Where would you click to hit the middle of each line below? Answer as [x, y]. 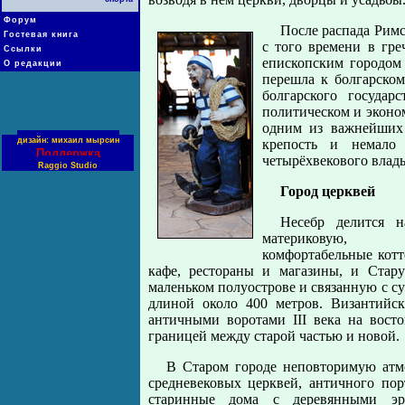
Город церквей [327, 191]
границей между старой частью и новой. [273, 336]
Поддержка [68, 153]
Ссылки [23, 49]
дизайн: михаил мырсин [68, 140]
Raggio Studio [68, 165]
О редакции [33, 63]
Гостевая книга [41, 34]
